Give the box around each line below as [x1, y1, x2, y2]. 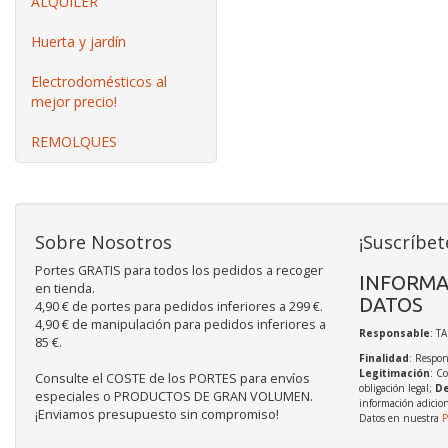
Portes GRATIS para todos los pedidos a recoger [35, 262, 323, 279]
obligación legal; [358, 381, 435, 395]
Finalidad [358, 351, 409, 365]
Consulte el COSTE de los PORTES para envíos [35, 370, 310, 387]
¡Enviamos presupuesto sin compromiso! [35, 406, 279, 423]
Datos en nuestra [358, 411, 442, 425]
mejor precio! [31, 92, 117, 111]
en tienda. [35, 280, 95, 297]
